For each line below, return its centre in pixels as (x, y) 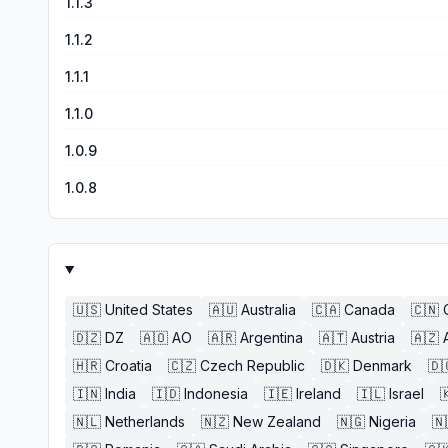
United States (149, 309)
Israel (406, 393)
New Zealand (277, 421)
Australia (268, 309)
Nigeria (392, 421)
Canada (369, 309)
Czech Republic (252, 365)
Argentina (271, 337)
